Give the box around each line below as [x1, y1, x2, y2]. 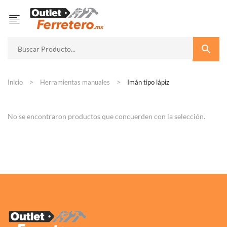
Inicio [8, 78, 23, 86]
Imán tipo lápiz [126, 78, 169, 86]
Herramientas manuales [40, 78, 110, 86]
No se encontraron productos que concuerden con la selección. [8, 112, 205, 121]
